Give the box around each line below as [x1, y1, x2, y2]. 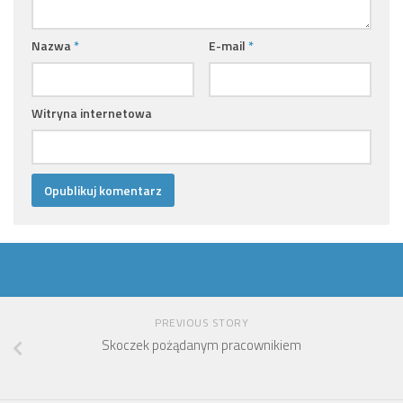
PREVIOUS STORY [155, 314, 248, 332]
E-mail [208, 36, 248, 56]
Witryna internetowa [31, 103, 152, 123]
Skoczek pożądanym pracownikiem [102, 335, 301, 356]
